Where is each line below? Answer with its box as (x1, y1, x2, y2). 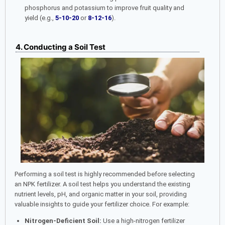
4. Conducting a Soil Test (16, 42, 105, 52)
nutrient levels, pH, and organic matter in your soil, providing (15, 190, 187, 198)
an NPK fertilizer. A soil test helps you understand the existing (15, 180, 190, 188)
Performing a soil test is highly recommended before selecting (15, 170, 195, 178)
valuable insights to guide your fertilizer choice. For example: (15, 200, 189, 208)
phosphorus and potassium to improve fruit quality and (24, 4, 184, 12)
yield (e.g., (24, 14, 55, 22)
